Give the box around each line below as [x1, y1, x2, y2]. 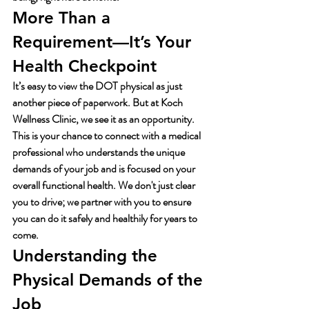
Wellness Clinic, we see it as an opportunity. [12, 111, 197, 127]
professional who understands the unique [12, 144, 187, 160]
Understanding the [12, 246, 162, 266]
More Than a [12, 8, 115, 28]
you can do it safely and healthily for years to [12, 210, 199, 226]
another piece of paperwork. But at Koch [12, 94, 185, 110]
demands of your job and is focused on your [12, 161, 197, 177]
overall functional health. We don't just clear [12, 177, 197, 193]
